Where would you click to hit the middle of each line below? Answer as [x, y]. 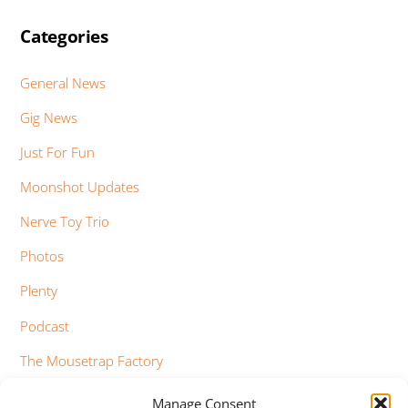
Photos [42, 256]
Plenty [39, 291]
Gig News [49, 117]
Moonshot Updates [80, 186]
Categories [64, 37]
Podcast [45, 326]
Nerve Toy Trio [65, 222]
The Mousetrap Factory [92, 360]
